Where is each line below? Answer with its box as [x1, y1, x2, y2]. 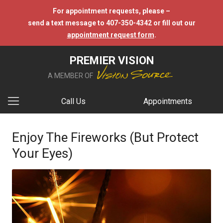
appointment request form [67, 31, 154, 39]
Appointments [143, 97, 193, 106]
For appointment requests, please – [53, 7, 170, 15]
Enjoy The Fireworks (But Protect [12, 130, 199, 145]
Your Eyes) [12, 146, 73, 161]
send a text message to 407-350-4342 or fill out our [27, 19, 196, 27]
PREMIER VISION [69, 54, 154, 67]
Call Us [61, 97, 86, 106]
